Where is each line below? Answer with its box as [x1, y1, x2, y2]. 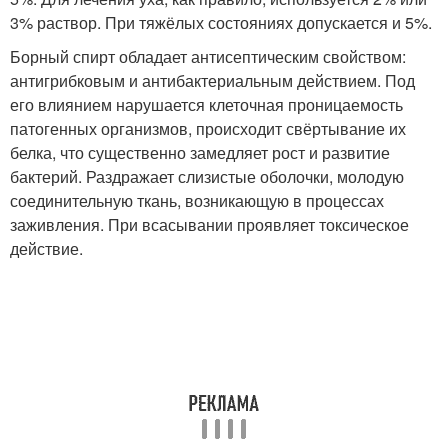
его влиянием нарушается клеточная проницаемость [10, 93, 403, 116]
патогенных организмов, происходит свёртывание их [10, 117, 406, 140]
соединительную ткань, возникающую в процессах [10, 189, 384, 212]
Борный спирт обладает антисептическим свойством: [10, 45, 406, 68]
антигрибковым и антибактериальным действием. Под [10, 69, 415, 92]
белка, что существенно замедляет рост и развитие [10, 141, 390, 164]
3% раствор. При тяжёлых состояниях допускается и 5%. [10, 11, 432, 34]
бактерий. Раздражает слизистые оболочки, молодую [10, 165, 404, 188]
